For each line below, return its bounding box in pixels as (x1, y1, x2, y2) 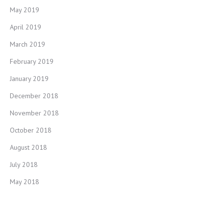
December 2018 (10, 91, 58, 100)
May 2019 (10, 5, 39, 14)
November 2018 (10, 109, 59, 117)
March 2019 (10, 40, 45, 49)
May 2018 (10, 177, 39, 186)
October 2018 (10, 126, 52, 135)
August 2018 (10, 143, 47, 152)
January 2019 (10, 74, 49, 83)
